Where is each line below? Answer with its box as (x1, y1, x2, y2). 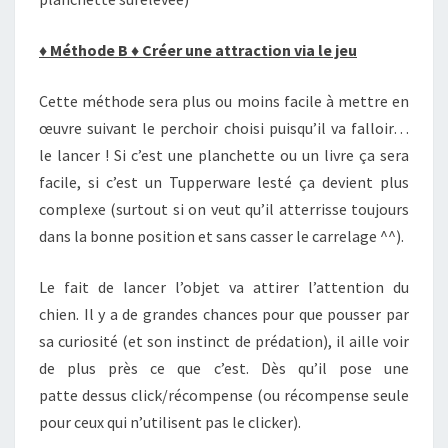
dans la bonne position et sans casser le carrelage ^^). (39, 226, 404, 246)
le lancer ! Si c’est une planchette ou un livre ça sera (39, 145, 409, 165)
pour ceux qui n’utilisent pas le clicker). (39, 412, 301, 432)
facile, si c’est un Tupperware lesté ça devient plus (39, 172, 409, 192)
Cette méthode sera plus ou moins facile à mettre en (39, 91, 409, 111)
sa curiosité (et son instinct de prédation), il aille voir (39, 331, 409, 351)
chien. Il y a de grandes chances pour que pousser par (39, 304, 409, 324)
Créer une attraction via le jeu (139, 40, 357, 60)
